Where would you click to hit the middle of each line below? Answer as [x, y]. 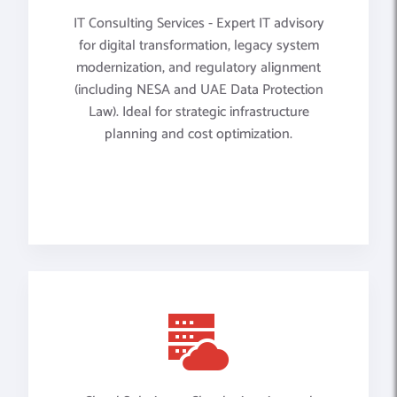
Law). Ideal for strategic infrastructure [198, 112]
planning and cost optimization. [198, 134]
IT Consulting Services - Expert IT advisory [198, 23]
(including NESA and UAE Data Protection [198, 90]
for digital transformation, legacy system [198, 45]
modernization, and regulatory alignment [198, 67]
